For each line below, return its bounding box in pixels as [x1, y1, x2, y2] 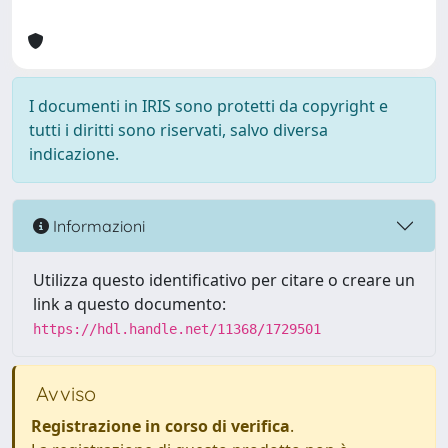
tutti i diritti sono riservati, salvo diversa [29, 119, 328, 141]
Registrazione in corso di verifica [31, 415, 290, 437]
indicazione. [29, 143, 119, 165]
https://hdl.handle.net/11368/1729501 [33, 321, 321, 337]
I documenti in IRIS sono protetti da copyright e [29, 95, 388, 117]
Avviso [31, 381, 96, 406]
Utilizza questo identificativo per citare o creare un [33, 269, 415, 291]
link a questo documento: [33, 293, 226, 315]
